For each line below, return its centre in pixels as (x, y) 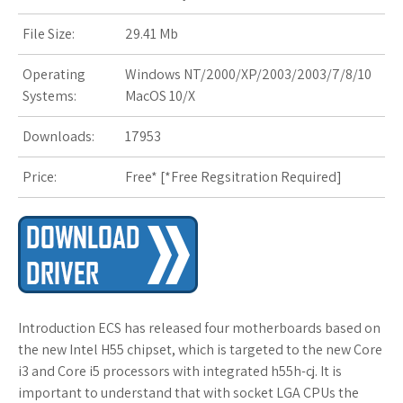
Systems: (49, 96)
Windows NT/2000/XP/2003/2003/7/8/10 (248, 75)
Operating (54, 75)
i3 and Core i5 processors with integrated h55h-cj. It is (180, 372)
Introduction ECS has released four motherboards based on (199, 328)
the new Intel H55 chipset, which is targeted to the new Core (200, 350)
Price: (40, 177)
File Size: (49, 34)
